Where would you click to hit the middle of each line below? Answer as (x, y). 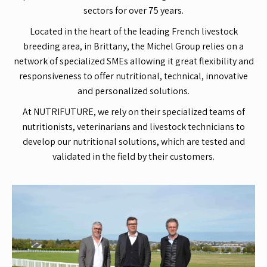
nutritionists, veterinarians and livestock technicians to (133, 126)
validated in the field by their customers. (133, 156)
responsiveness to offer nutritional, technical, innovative (133, 76)
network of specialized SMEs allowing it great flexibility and (133, 61)
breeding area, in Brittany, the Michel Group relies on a (133, 46)
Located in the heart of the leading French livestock (133, 31)
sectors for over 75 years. (133, 10)
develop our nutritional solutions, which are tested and (133, 141)
